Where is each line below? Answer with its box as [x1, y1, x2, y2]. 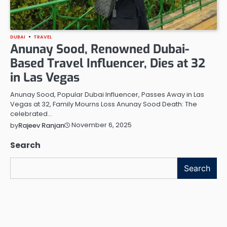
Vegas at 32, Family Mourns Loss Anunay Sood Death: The [10, 99, 197, 109]
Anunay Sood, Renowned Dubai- [10, 41, 189, 57]
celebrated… [10, 108, 52, 119]
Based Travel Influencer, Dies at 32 [10, 55, 205, 71]
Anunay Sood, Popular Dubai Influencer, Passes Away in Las [10, 89, 204, 99]
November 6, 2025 [71, 120, 132, 130]
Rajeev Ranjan [18, 120, 64, 130]
